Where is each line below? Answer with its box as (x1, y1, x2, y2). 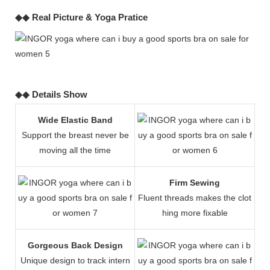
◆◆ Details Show (15, 89, 87, 99)
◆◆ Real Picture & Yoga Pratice (15, 11, 148, 22)
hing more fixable (162, 207, 228, 218)
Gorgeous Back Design (27, 240, 123, 250)
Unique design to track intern (20, 255, 130, 265)
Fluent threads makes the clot (138, 192, 251, 202)
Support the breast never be (21, 130, 129, 140)
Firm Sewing (169, 177, 220, 187)
